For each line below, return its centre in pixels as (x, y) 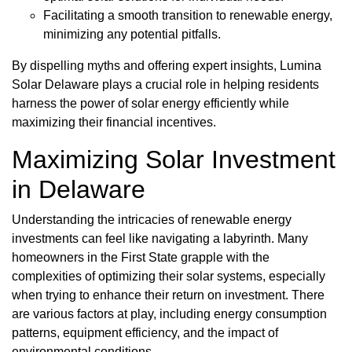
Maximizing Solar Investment (174, 160)
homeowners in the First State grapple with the (141, 258)
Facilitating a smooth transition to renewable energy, (188, 16)
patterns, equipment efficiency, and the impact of (145, 333)
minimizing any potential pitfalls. (132, 35)
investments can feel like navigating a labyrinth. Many (160, 239)
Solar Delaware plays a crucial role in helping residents (165, 85)
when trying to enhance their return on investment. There (168, 295)
